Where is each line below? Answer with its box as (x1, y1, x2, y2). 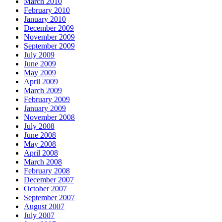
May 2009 (24, 68, 56, 77)
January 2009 (24, 104, 66, 112)
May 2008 (24, 139, 56, 148)
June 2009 (24, 59, 56, 68)
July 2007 (24, 211, 55, 220)
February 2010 (24, 5, 70, 14)
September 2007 (24, 193, 75, 202)
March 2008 (24, 157, 62, 166)
